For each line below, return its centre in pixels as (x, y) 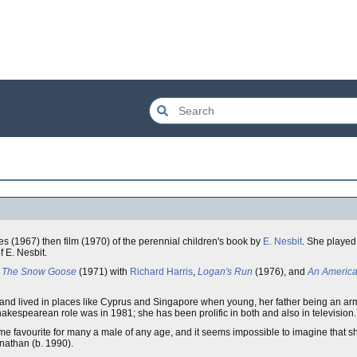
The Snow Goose (39, 272)
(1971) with (103, 272)
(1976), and (280, 272)
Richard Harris (161, 272)
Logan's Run (225, 272)
